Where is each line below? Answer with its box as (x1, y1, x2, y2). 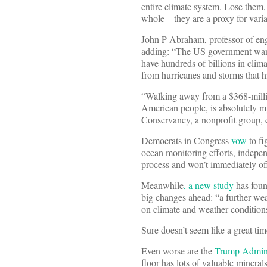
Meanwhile (141, 179, 184, 192)
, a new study (184, 179, 234, 192)
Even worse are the (141, 244, 215, 257)
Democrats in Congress (141, 134, 231, 147)
